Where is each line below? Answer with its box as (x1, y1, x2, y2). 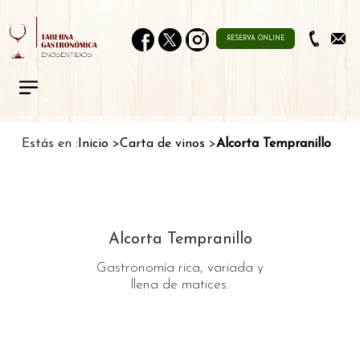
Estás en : (22, 137, 78, 150)
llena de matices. (131, 277, 229, 292)
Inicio (78, 137, 108, 150)
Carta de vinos (120, 137, 205, 150)
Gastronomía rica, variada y (96, 260, 264, 275)
